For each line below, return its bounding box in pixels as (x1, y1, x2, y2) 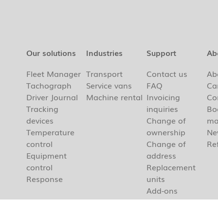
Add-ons (146, 184, 178, 197)
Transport (86, 68, 123, 80)
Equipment (26, 149, 67, 162)
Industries (86, 47, 123, 59)
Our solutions (26, 47, 76, 59)
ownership (146, 126, 186, 138)
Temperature (26, 126, 74, 138)
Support (146, 47, 177, 59)
